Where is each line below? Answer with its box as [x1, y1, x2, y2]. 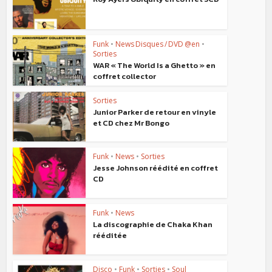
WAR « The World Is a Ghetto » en [93, 59, 216, 71]
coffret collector [93, 70, 157, 82]
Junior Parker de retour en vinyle [93, 106, 217, 118]
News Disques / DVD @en [115, 38, 200, 49]
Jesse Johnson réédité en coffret [93, 162, 219, 174]
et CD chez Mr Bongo [93, 117, 170, 129]
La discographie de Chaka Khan [93, 219, 213, 230]
